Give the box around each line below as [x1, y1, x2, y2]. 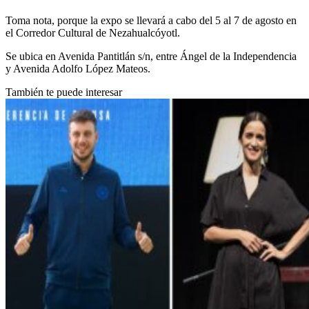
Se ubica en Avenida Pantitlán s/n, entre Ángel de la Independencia [6, 50, 297, 63]
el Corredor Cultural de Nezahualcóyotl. [6, 27, 180, 39]
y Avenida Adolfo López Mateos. [6, 63, 150, 75]
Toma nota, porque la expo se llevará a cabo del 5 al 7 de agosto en [6, 14, 297, 27]
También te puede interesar [6, 86, 122, 99]
